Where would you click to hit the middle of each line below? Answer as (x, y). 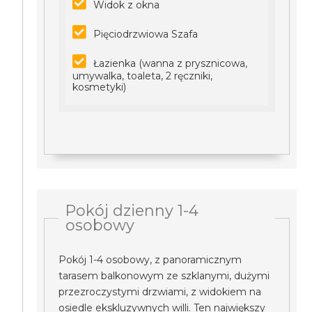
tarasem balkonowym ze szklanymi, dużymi (164, 276)
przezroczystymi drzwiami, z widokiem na (160, 292)
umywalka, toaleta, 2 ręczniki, (143, 76)
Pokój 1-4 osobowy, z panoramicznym (150, 260)
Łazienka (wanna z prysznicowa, (171, 63)
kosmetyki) (100, 87)
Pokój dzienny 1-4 (132, 210)
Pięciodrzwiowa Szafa (146, 34)
